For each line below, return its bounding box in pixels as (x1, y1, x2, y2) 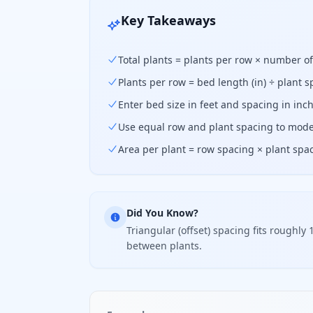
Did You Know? (126, 206, 198, 219)
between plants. (126, 239, 202, 252)
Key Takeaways (121, 12, 216, 29)
